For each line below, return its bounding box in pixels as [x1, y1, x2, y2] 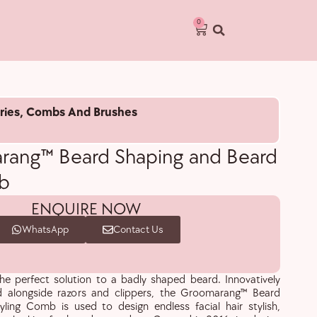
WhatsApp [22, 222, 69, 236]
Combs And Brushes [26, 104, 137, 120]
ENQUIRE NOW [30, 198, 141, 219]
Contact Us [113, 222, 163, 236]
